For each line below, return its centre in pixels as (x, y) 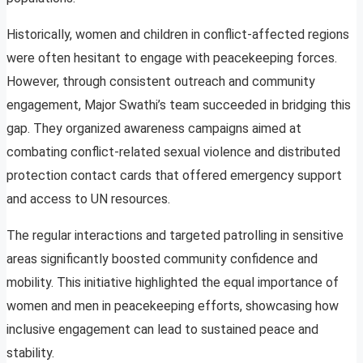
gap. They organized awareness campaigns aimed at (154, 129)
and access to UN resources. (88, 199)
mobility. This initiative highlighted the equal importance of (173, 283)
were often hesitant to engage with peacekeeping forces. (172, 58)
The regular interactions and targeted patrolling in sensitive (175, 236)
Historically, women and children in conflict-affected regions (178, 35)
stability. (30, 353)
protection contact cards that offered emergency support (174, 176)
